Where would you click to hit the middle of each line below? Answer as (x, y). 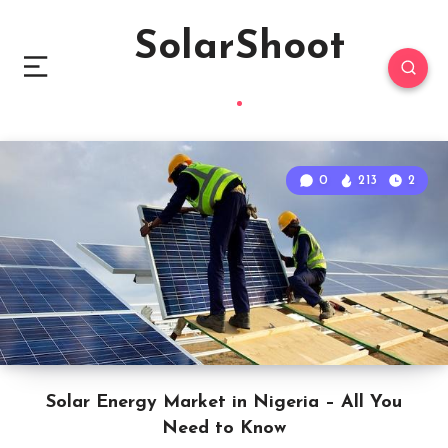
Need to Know (224, 428)
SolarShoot (239, 48)
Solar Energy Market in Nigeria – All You (224, 402)
